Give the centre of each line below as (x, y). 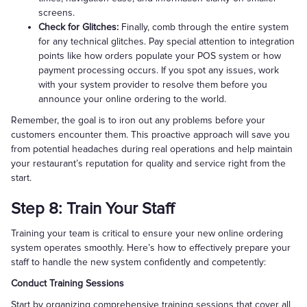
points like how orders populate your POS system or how (160, 56)
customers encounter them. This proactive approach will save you (150, 135)
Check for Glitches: (80, 27)
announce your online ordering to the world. (132, 99)
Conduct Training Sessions (67, 283)
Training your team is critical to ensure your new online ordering (147, 233)
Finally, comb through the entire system (205, 27)
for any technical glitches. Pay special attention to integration (167, 41)
